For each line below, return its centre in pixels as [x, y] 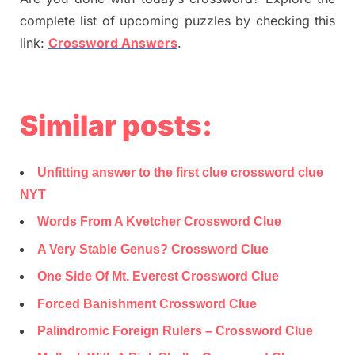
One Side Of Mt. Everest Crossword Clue [158, 277]
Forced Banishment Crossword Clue [147, 303]
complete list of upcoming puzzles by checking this [177, 21]
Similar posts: [116, 125]
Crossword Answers [113, 43]
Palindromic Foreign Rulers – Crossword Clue [175, 330]
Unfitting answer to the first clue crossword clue [180, 172]
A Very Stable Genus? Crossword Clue [153, 249]
